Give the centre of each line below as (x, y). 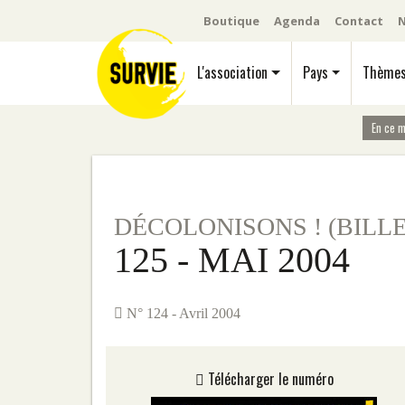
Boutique (231, 20)
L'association (233, 72)
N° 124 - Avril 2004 (182, 313)
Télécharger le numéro (268, 379)
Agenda (297, 20)
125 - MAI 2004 (232, 260)
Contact (359, 20)
